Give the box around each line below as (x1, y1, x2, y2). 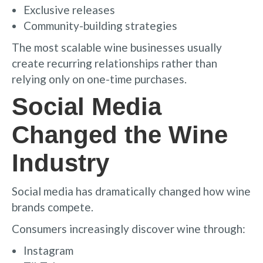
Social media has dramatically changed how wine (12, 184, 251, 198)
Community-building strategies (23, 18, 177, 32)
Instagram (23, 243, 73, 257)
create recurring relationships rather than (12, 56, 217, 70)
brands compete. (12, 200, 93, 214)
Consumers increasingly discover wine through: (12, 221, 245, 235)
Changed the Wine (12, 120, 228, 149)
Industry (12, 149, 109, 177)
